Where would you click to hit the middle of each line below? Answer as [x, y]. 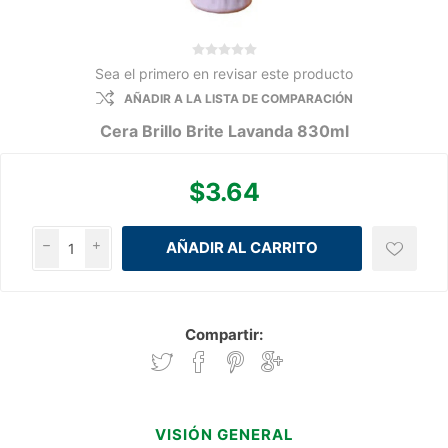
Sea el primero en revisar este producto [224, 73]
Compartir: [224, 335]
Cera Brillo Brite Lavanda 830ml [224, 130]
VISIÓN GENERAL [224, 435]
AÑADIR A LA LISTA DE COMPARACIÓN [238, 98]
